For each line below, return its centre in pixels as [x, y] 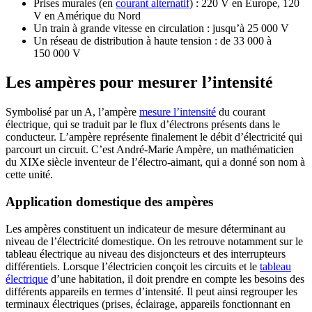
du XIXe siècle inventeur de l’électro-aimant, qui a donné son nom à [155, 162]
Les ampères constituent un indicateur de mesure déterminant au [146, 228]
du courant [241, 112]
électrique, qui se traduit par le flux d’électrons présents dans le [143, 125]
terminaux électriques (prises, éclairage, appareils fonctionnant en [148, 304]
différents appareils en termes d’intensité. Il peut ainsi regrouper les [151, 291]
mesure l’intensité [178, 112]
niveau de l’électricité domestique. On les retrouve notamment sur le [154, 241]
